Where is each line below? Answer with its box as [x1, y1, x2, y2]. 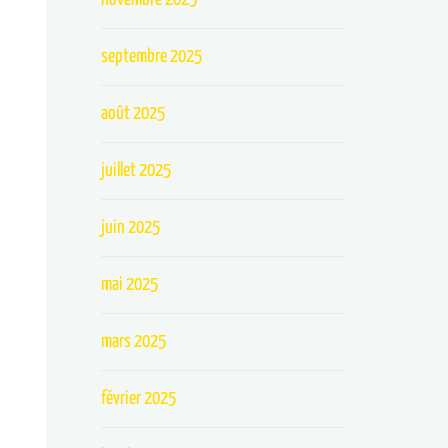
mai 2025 [101, 275, 159, 294]
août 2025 [101, 104, 166, 123]
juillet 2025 [101, 161, 172, 180]
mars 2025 [101, 332, 167, 351]
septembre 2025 [101, 47, 203, 66]
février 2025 [101, 389, 177, 408]
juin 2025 [101, 218, 161, 237]
